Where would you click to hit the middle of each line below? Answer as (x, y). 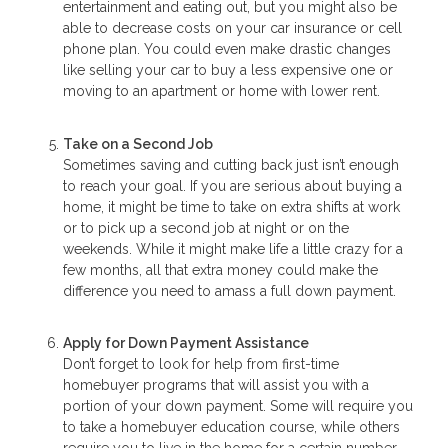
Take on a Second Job (138, 143)
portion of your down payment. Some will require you (238, 406)
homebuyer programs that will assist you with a (216, 385)
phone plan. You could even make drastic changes (227, 49)
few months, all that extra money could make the (220, 269)
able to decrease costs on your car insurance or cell (232, 28)
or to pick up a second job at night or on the (206, 227)
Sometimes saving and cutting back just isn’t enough (231, 164)
